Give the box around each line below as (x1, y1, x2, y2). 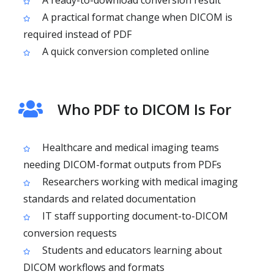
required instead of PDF (23, 28, 131, 41)
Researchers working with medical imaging (40, 175, 238, 188)
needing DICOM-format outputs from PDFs (23, 158, 221, 171)
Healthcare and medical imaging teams (40, 141, 219, 154)
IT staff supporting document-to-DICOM (40, 209, 228, 223)
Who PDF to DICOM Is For (57, 99, 231, 119)
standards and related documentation (23, 192, 196, 206)
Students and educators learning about (40, 243, 222, 257)
